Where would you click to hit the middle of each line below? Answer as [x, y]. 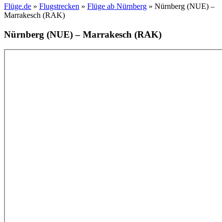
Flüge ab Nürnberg [117, 6]
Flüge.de [18, 6]
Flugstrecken [59, 6]
